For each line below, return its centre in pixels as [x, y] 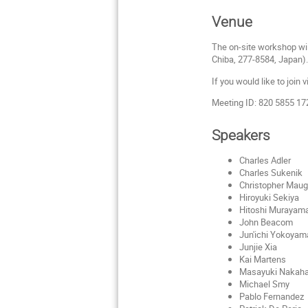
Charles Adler [265, 160]
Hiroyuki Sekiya [269, 197]
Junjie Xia [258, 246]
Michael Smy [264, 284]
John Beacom [267, 222]
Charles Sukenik [271, 172]
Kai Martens [262, 259]
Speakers [241, 135]
